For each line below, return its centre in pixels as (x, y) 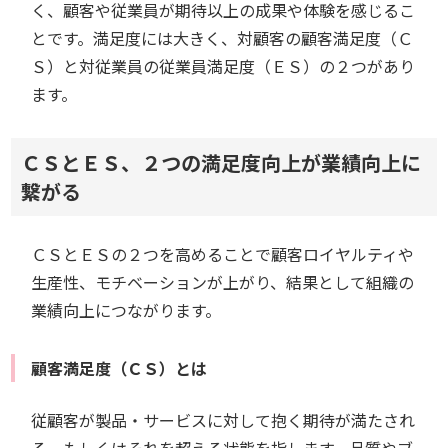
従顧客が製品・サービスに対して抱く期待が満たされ (223, 420)
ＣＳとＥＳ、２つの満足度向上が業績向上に (221, 162)
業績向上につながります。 (126, 310)
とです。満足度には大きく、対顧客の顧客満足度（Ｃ (222, 38)
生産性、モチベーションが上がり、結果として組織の (223, 282)
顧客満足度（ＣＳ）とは (119, 368)
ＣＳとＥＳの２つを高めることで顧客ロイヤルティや (223, 254)
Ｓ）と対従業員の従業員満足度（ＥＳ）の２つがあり (223, 66)
